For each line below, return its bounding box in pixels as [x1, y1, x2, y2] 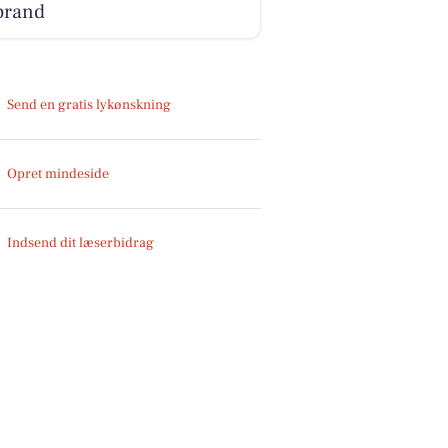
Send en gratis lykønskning [7, 95, 172, 114]
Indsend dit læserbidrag [7, 233, 155, 252]
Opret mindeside [7, 164, 110, 183]
